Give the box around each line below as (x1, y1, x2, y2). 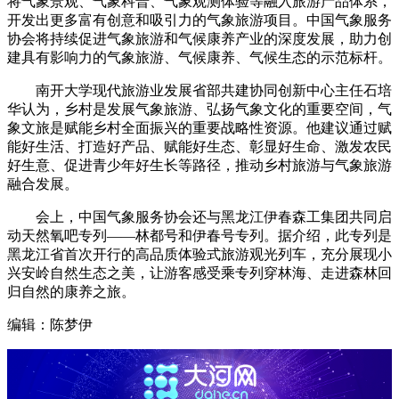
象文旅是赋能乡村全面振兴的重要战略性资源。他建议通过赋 (7, 120, 392, 136)
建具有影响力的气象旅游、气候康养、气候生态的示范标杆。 (7, 50, 392, 66)
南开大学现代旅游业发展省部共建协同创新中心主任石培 (7, 83, 392, 99)
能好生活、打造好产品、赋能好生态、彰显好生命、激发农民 (7, 139, 392, 155)
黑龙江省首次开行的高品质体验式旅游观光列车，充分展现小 (7, 247, 392, 263)
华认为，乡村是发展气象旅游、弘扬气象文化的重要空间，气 (7, 102, 392, 118)
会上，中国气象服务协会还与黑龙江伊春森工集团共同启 (7, 209, 392, 225)
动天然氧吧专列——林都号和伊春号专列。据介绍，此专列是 (7, 228, 392, 244)
